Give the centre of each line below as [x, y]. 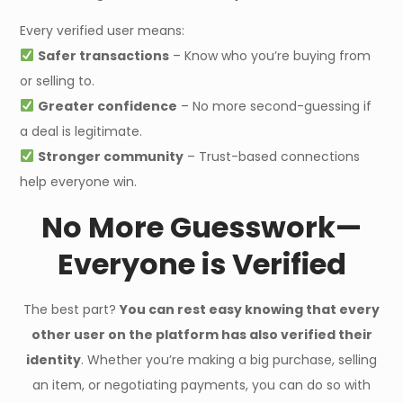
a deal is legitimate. [81, 131]
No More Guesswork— [201, 227]
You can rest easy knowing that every [250, 309]
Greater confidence [108, 106]
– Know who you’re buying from [270, 56]
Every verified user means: [103, 31]
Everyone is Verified [201, 264]
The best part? [72, 309]
